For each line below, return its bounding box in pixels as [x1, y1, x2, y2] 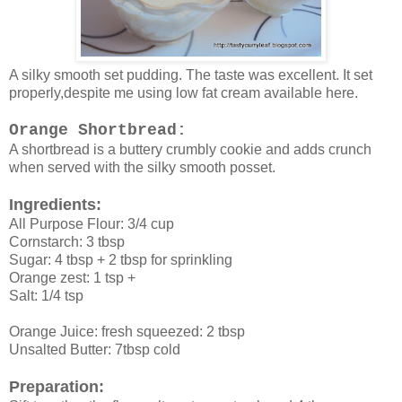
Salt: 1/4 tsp [9, 287, 83, 303]
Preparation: [9, 377, 104, 396]
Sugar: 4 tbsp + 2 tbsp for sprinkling [9, 251, 232, 267]
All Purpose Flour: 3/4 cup [9, 215, 174, 232]
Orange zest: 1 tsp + [9, 269, 135, 285]
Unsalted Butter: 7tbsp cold [9, 341, 180, 357]
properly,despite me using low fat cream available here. [9, 84, 358, 100]
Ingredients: [9, 195, 101, 214]
